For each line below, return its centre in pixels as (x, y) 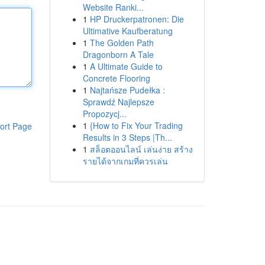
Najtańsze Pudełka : (127, 90)
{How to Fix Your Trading (136, 125)
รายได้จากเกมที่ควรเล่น (125, 161)
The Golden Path (122, 43)
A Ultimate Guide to (126, 66)
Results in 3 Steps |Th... (127, 137)
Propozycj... (104, 114)
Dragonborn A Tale (118, 54)
